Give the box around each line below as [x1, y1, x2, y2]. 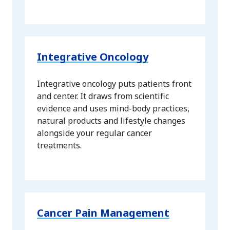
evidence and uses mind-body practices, [37, 103, 189, 114]
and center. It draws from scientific [37, 90, 169, 102]
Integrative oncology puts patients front [37, 78, 191, 90]
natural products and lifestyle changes [37, 115, 185, 127]
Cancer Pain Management [37, 206, 169, 220]
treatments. [37, 140, 82, 151]
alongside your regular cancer [37, 127, 152, 139]
